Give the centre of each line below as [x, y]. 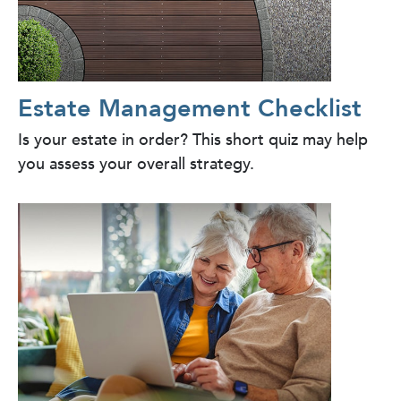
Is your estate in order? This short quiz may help [193, 140]
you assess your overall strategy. [136, 164]
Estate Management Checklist [190, 108]
